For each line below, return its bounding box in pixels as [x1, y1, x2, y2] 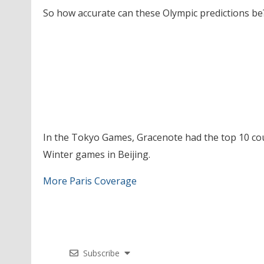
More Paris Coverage [42, 174, 137, 187]
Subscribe [83, 247, 120, 259]
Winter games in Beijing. [42, 148, 150, 161]
